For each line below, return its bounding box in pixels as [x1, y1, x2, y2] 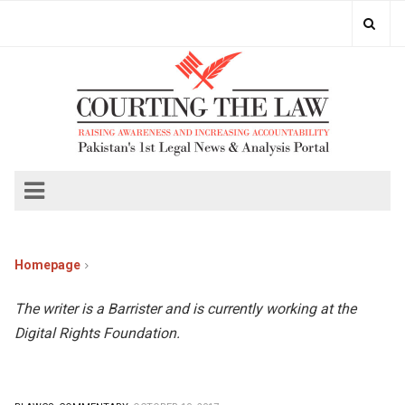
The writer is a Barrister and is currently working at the [14, 300, 356, 317]
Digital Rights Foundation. [14, 325, 180, 342]
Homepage [14, 258, 80, 272]
